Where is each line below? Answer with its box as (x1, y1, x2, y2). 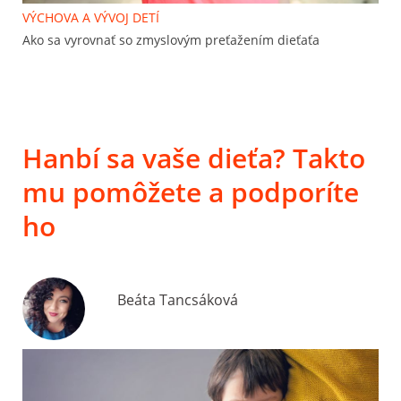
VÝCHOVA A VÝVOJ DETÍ (22, 9, 159, 27)
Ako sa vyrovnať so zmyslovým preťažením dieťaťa (22, 31, 320, 49)
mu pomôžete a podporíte (22, 174, 359, 211)
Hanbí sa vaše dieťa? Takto (22, 140, 365, 177)
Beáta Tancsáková (116, 290, 238, 311)
